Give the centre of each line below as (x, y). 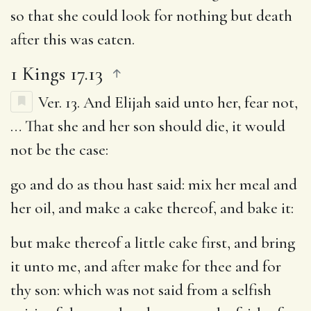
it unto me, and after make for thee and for (146, 266)
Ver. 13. (61, 102)
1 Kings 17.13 (57, 73)
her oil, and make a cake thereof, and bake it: (152, 208)
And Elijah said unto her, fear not (189, 102)
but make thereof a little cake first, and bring (153, 243)
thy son (34, 290)
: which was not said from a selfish (164, 290)
